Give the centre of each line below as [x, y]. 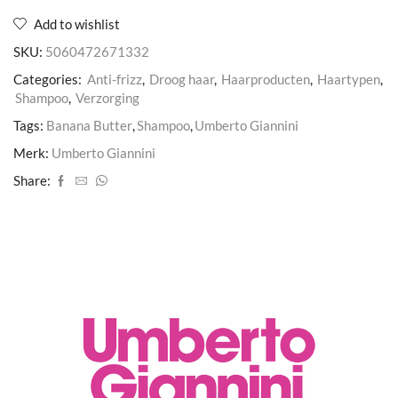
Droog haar [182, 79]
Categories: [49, 79]
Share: [32, 180]
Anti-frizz [115, 79]
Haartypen [349, 79]
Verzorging [107, 97]
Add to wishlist [77, 24]
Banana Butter [89, 125]
